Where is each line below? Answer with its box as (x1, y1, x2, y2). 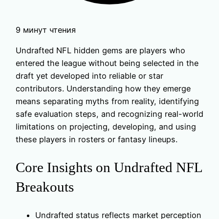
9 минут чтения (16, 25, 76, 35)
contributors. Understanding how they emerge (16, 84, 191, 94)
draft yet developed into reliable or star (16, 71, 163, 81)
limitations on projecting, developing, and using (16, 122, 196, 132)
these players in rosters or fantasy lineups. (16, 134, 177, 145)
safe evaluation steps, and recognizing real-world (16, 109, 203, 119)
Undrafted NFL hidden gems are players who (16, 45, 185, 56)
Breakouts (16, 179, 74, 195)
